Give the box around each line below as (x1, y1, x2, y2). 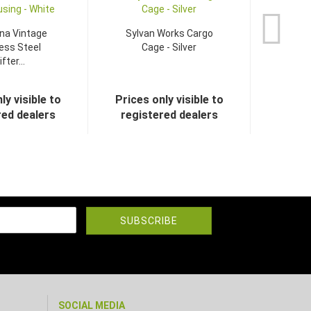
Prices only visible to (115, 93, 224, 106)
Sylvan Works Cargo (125, 28, 213, 39)
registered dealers (120, 108, 218, 121)
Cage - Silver (142, 42, 196, 53)
